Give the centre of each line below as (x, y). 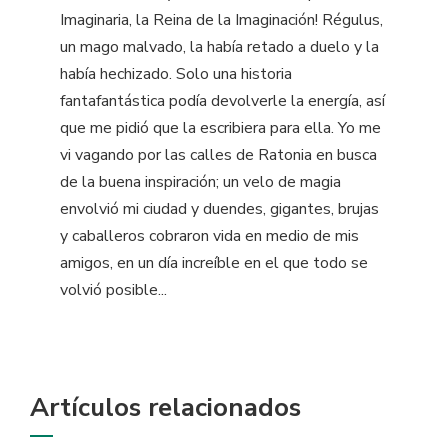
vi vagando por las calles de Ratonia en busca (218, 154)
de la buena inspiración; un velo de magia (200, 181)
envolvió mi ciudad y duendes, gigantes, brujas (219, 208)
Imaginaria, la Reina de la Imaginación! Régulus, (221, 19)
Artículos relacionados (165, 407)
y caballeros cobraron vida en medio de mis (209, 235)
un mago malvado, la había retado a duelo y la (219, 46)
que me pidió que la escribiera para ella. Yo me (220, 127)
